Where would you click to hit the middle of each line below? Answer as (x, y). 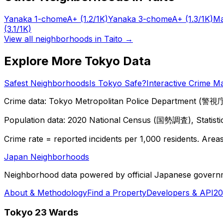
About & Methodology (46, 192)
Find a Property (117, 192)
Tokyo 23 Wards (41, 213)
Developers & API (180, 192)
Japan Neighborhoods (47, 157)
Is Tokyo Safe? (118, 83)
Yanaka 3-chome (140, 19)
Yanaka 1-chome (35, 19)
